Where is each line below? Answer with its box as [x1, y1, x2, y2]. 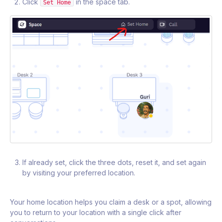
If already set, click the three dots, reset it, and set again [22, 158, 206, 167]
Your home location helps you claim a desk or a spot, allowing [10, 198, 212, 207]
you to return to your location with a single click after [10, 208, 181, 217]
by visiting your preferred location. [22, 168, 135, 177]
